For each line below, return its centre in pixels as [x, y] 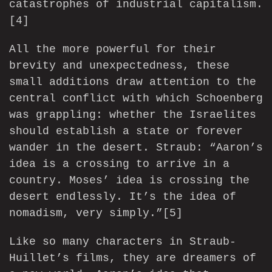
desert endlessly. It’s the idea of [123, 197]
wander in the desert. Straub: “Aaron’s [136, 148]
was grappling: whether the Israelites [133, 115]
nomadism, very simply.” [86, 213]
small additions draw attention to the [133, 82]
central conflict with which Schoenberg [136, 99]
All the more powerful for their [113, 49]
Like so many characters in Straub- [123, 242]
